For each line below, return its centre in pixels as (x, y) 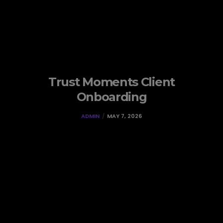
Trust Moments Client (111, 82)
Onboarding (111, 97)
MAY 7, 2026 (124, 116)
